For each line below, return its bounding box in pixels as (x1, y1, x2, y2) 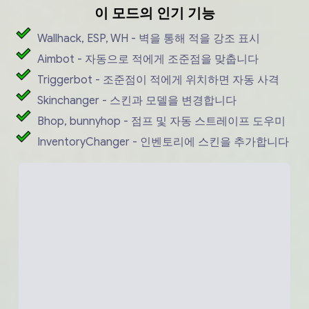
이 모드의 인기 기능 (94, 4, 215, 22)
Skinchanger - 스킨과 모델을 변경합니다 (37, 93, 237, 108)
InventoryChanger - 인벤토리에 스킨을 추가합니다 (37, 134, 290, 149)
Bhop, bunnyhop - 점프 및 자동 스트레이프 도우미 (37, 114, 286, 128)
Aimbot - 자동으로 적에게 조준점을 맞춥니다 (37, 52, 259, 66)
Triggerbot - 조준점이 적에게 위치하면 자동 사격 (37, 72, 280, 87)
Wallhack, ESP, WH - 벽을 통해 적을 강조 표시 (37, 31, 261, 46)
